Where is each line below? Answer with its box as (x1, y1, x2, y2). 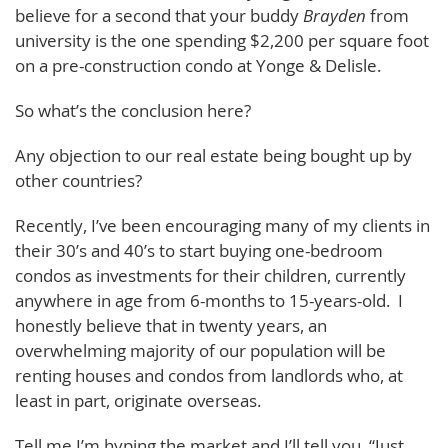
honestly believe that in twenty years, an (15, 313, 327, 337)
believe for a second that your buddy (15, 3, 303, 27)
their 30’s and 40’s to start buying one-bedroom (15, 238, 383, 262)
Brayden (303, 3, 366, 27)
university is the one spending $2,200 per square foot (15, 28, 429, 52)
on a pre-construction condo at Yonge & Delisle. (15, 53, 381, 77)
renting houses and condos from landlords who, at (15, 363, 403, 387)
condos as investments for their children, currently (15, 263, 406, 287)
